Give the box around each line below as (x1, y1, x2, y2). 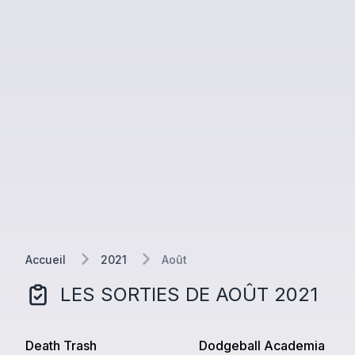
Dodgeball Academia (198, 337, 325, 353)
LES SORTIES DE (60, 282, 216, 306)
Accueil (25, 252, 66, 266)
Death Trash (25, 337, 97, 353)
